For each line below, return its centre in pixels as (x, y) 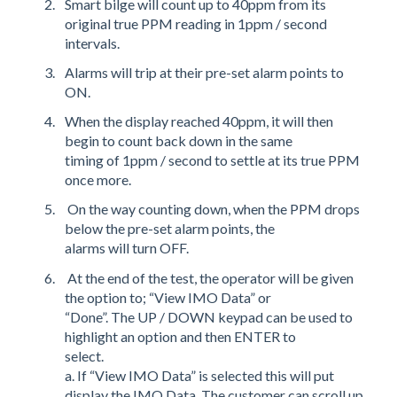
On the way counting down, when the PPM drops (212, 209)
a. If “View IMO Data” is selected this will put (199, 375)
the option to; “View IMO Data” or (169, 297)
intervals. (92, 43)
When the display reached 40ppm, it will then (199, 121)
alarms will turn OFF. (127, 248)
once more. (98, 180)
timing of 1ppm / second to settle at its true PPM (212, 160)
